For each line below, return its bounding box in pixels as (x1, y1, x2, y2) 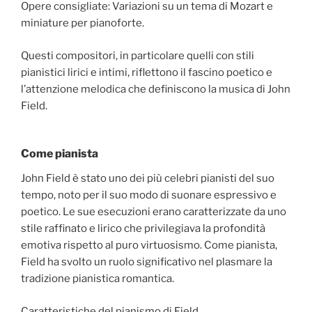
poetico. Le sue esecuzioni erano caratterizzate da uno (21, 205, 286, 219)
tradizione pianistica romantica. (21, 272, 174, 286)
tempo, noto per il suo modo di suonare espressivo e (21, 189, 276, 202)
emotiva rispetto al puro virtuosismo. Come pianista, (21, 239, 277, 252)
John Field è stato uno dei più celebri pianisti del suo (21, 172, 274, 185)
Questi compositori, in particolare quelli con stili (21, 49, 254, 62)
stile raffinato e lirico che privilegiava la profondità (21, 222, 265, 235)
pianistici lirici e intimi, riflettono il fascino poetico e (21, 65, 272, 79)
